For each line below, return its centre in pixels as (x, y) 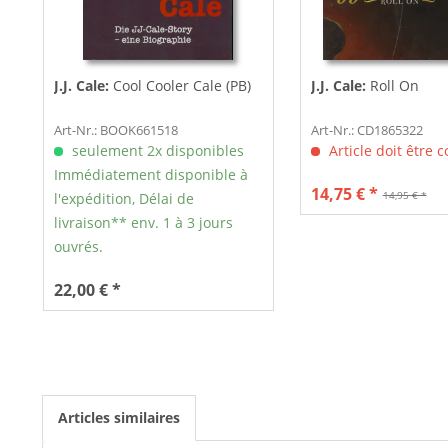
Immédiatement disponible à (150, 175)
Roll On (392, 86)
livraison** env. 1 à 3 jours (143, 223)
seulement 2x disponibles (155, 151)
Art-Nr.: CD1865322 (366, 130)
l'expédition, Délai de (123, 199)
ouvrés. (78, 247)
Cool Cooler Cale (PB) (179, 86)
